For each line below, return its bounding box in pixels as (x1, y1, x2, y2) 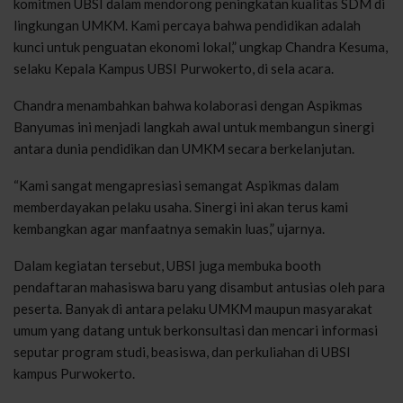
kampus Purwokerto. (13, 364, 135, 381)
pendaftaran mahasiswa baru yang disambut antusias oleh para (13, 278, 385, 295)
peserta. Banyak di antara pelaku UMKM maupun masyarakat (13, 300, 372, 317)
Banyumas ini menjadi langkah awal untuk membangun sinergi (13, 118, 374, 135)
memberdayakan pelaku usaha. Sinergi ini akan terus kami (13, 198, 348, 215)
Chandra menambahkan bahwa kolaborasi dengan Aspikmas (13, 96, 363, 113)
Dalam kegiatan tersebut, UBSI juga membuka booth (13, 256, 321, 273)
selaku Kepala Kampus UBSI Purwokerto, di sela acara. (13, 59, 334, 76)
